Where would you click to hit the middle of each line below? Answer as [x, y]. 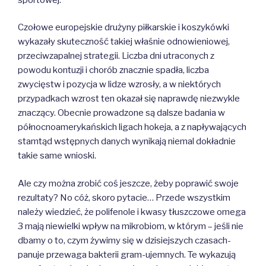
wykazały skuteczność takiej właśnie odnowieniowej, [124, 42]
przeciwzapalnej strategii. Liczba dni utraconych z [116, 56]
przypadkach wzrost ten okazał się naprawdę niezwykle [129, 99]
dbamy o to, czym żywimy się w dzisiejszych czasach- [124, 240]
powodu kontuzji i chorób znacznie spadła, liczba [113, 70]
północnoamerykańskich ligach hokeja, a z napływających [132, 127]
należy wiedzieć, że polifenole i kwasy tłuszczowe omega [132, 212]
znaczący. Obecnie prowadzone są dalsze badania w [121, 113]
